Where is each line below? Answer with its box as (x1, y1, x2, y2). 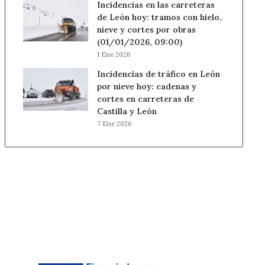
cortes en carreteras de (96, 93, 194, 104)
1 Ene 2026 (96, 50, 131, 59)
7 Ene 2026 (96, 119, 132, 128)
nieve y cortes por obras (96, 24, 196, 35)
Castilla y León (96, 106, 157, 117)
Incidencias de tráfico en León (96, 69, 220, 79)
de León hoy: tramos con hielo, (96, 12, 222, 22)
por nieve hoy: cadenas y (96, 81, 196, 92)
